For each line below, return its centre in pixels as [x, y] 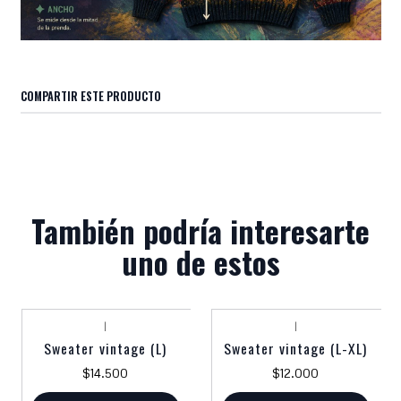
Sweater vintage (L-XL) [296, 349]
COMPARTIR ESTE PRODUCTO [90, 96]
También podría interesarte [200, 230]
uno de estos [200, 262]
